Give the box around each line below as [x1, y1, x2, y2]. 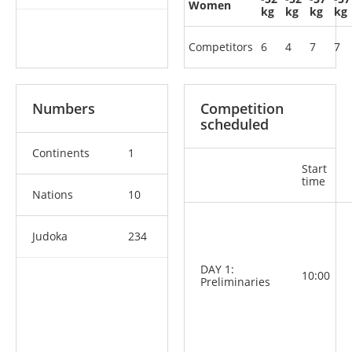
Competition [200, 99, 284, 118]
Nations [32, 187, 73, 202]
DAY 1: [200, 262, 234, 277]
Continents [32, 145, 90, 160]
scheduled [200, 115, 269, 134]
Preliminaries [200, 274, 270, 289]
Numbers [32, 99, 95, 118]
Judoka [32, 229, 68, 244]
